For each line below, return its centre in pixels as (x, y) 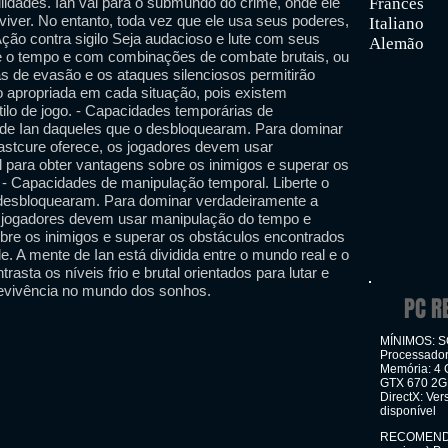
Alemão (396, 43)
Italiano (396, 23)
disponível (408, 411)
